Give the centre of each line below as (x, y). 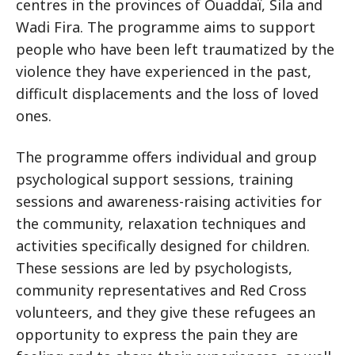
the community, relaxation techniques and (161, 224)
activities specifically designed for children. (163, 246)
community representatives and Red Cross (161, 290)
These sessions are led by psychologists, (154, 268)
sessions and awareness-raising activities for (169, 202)
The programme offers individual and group (166, 157)
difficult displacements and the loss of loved (167, 94)
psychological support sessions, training (155, 179)
